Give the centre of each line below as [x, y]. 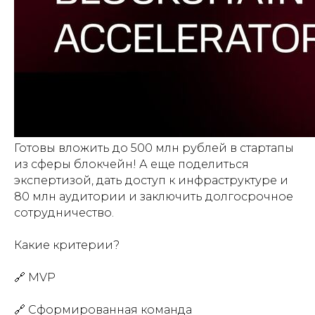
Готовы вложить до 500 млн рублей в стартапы [154, 148]
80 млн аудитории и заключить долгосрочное [154, 197]
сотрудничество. [64, 213]
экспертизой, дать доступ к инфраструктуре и [151, 180]
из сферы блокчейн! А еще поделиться [131, 164]
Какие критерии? [67, 245]
